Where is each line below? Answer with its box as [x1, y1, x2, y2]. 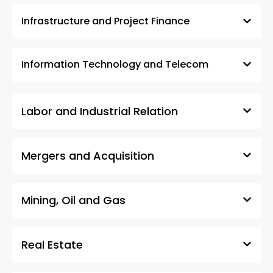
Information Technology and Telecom [21, 57, 208, 72]
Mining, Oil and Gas [21, 193, 126, 208]
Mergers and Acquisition [21, 148, 154, 164]
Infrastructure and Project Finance [21, 14, 190, 29]
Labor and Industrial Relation [21, 104, 178, 119]
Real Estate [21, 237, 83, 253]
